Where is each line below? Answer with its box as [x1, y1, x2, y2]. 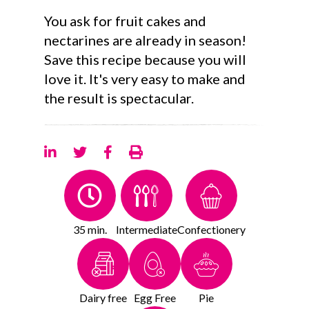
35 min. [72, 223, 107, 237]
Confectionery [177, 223, 246, 237]
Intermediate [115, 223, 177, 237]
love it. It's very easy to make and [44, 70, 246, 87]
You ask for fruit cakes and [44, 12, 206, 29]
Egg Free [133, 291, 176, 305]
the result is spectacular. [44, 90, 194, 106]
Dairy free [79, 291, 127, 305]
